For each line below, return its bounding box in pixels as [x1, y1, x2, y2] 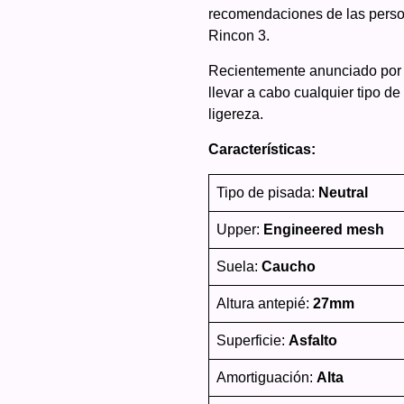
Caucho [261, 258, 316, 274]
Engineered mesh [262, 221, 384, 237]
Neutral [317, 184, 368, 200]
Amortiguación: [216, 369, 317, 385]
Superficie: [216, 332, 289, 348]
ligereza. [207, 106, 263, 122]
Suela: [216, 258, 262, 274]
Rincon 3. [207, 27, 270, 43]
